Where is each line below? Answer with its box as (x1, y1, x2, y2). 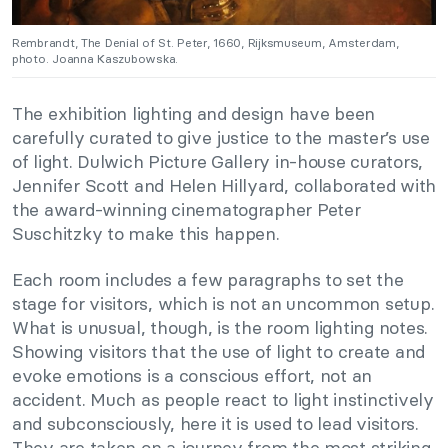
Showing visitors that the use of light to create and (12, 340, 425, 364)
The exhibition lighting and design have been (12, 102, 376, 126)
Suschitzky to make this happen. (12, 222, 280, 246)
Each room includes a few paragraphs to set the (12, 268, 404, 292)
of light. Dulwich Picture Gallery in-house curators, (12, 150, 423, 174)
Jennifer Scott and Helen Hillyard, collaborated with (12, 174, 436, 198)
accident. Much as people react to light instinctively (12, 388, 434, 412)
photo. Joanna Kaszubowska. (12, 51, 178, 67)
